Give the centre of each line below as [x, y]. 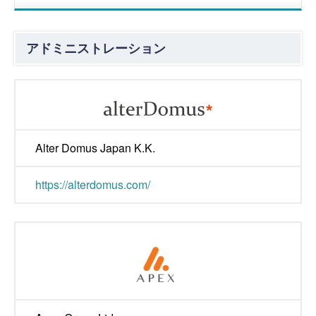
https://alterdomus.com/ [93, 184]
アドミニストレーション [96, 48]
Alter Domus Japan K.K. [95, 148]
